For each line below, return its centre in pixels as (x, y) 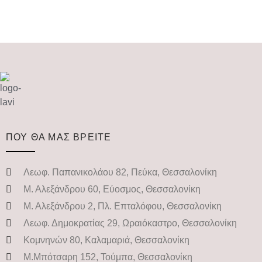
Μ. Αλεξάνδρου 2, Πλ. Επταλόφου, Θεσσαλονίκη (123, 206)
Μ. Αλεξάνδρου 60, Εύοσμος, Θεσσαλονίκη (112, 189)
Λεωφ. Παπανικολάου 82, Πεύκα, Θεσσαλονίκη (120, 173)
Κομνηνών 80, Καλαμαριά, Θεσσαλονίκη (106, 240)
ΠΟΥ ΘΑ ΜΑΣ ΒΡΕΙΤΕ (59, 137)
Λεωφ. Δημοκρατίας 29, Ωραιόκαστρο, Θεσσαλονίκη (130, 223)
